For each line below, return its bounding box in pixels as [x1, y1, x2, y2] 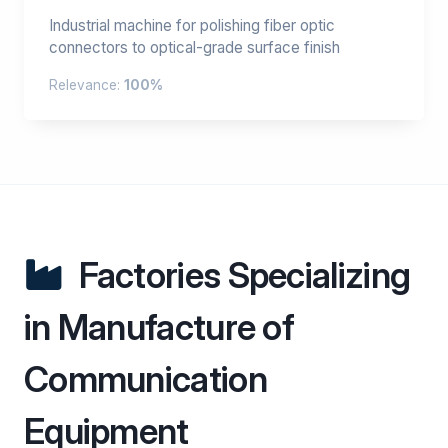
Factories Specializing [71, 254, 411, 296]
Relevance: [49, 77, 124, 93]
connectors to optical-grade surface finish [49, 38, 340, 57]
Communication [24, 358, 267, 400]
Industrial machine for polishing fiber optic [49, 16, 335, 35]
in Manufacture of [24, 306, 295, 348]
